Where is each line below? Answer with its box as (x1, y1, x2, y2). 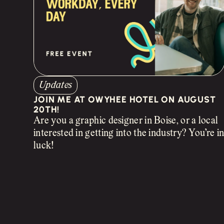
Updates (39, 80, 72, 90)
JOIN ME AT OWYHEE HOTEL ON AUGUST (33, 93, 216, 104)
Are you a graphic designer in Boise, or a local (33, 115, 218, 125)
